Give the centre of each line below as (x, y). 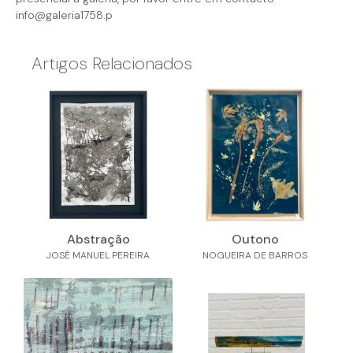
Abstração (98, 239)
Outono (255, 239)
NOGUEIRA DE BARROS (255, 255)
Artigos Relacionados (112, 63)
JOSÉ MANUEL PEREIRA (98, 255)
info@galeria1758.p (64, 15)
